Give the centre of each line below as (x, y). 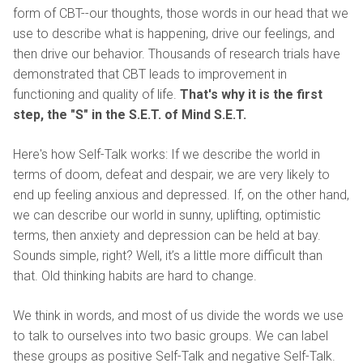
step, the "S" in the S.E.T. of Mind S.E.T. (130, 114)
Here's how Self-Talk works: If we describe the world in (167, 154)
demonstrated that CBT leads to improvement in (150, 74)
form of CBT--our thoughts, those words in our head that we (181, 13)
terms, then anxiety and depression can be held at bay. (167, 235)
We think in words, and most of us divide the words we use (178, 315)
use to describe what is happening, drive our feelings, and (174, 33)
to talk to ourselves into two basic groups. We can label (171, 335)
